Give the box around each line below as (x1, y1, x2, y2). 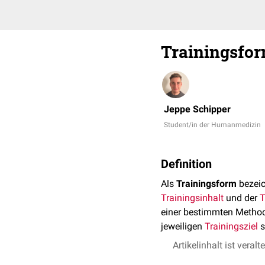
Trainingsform (176, 178, 237, 189)
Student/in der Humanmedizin (164, 121, 261, 129)
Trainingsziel (205, 221, 258, 232)
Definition (161, 157, 212, 171)
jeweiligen (161, 221, 205, 232)
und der (224, 192, 260, 203)
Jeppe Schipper (164, 104, 231, 115)
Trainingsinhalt (161, 192, 224, 203)
